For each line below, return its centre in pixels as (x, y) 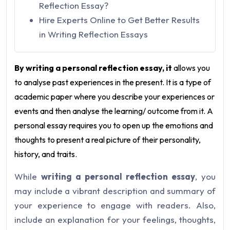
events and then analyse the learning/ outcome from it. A (114, 111)
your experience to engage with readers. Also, (115, 205)
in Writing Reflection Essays (93, 34)
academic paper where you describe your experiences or (114, 97)
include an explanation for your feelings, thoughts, (115, 219)
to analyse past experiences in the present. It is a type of (113, 82)
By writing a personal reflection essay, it (93, 68)
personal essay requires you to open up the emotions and (114, 125)
